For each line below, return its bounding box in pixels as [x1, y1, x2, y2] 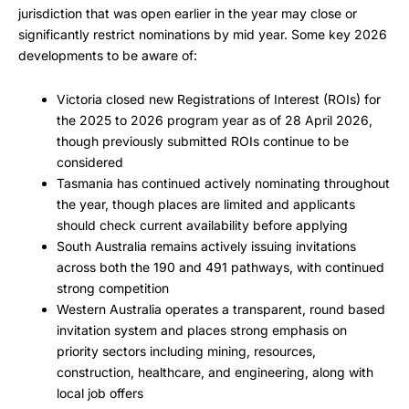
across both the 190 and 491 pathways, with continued [57, 258, 384, 275]
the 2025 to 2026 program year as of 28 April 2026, [57, 111, 372, 128]
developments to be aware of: [18, 47, 197, 64]
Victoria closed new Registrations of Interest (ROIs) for [57, 90, 381, 107]
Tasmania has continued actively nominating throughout [57, 174, 390, 191]
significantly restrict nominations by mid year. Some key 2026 [18, 26, 387, 43]
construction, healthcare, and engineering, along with [57, 363, 373, 380]
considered [57, 153, 123, 170]
